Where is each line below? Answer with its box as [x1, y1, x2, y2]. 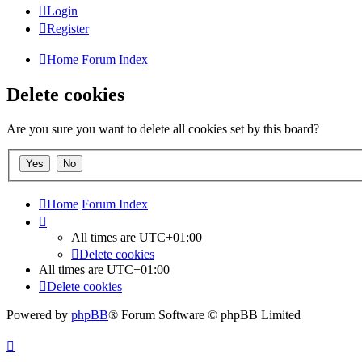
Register [47, 21, 89, 36]
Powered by [6, 308, 71, 322]
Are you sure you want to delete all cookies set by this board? [6, 121, 319, 136]
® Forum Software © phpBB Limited [108, 308, 301, 322]
